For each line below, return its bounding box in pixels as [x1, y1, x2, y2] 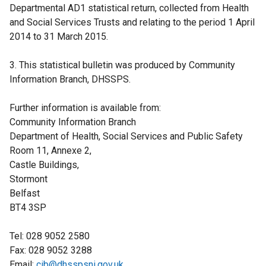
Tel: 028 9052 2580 [9, 230, 90, 242]
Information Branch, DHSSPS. [9, 74, 131, 85]
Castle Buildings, [9, 159, 79, 171]
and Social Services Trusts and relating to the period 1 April [9, 17, 255, 28]
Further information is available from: [9, 102, 161, 114]
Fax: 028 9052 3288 [9, 245, 92, 256]
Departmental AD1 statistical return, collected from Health [9, 2, 249, 14]
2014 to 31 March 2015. [9, 31, 108, 43]
